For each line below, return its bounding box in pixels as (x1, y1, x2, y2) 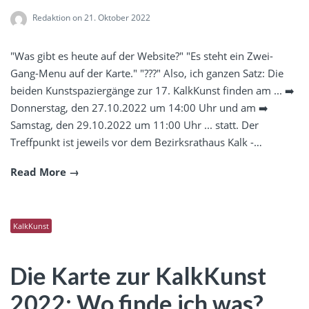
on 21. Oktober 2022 (70, 11, 150, 23)
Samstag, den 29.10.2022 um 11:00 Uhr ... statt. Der (10, 117, 259, 132)
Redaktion (32, 11, 70, 23)
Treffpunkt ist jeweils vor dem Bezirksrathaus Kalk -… (10, 134, 262, 149)
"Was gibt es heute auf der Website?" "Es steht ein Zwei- (10, 48, 273, 63)
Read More (10, 164, 66, 179)
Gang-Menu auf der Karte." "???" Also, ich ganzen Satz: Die (10, 66, 283, 80)
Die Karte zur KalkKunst (10, 261, 266, 290)
